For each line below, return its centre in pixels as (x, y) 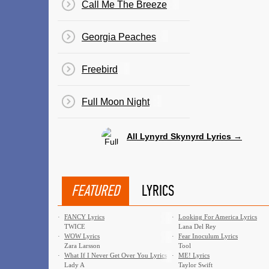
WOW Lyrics (82, 236)
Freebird (100, 69)
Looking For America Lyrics (218, 217)
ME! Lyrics (194, 255)
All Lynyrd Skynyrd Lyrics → (184, 136)
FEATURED (95, 191)
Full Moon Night (116, 102)
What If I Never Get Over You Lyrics (116, 255)
